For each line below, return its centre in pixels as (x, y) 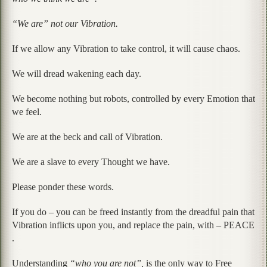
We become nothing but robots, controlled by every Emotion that (133, 98)
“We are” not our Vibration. (65, 23)
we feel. (27, 111)
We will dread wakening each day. (77, 73)
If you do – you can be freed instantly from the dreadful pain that (133, 212)
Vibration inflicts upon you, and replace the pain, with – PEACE (133, 225)
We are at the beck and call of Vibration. (87, 136)
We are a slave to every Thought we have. (91, 162)
